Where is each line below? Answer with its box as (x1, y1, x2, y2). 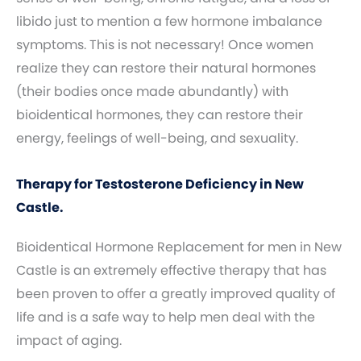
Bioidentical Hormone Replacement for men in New (16, 238, 342, 256)
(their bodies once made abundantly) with (16, 82, 288, 101)
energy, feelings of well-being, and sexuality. (16, 129, 298, 147)
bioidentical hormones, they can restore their (16, 106, 303, 124)
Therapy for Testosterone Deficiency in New (16, 175, 304, 193)
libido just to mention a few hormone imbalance (16, 12, 322, 31)
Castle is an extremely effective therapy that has (16, 261, 326, 280)
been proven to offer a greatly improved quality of (16, 284, 335, 303)
